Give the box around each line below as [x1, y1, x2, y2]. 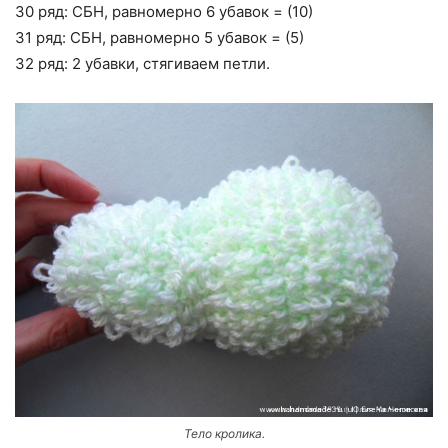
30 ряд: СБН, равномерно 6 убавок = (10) [15, 2, 313, 22]
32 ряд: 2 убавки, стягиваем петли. [15, 54, 270, 74]
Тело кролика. [183, 425, 265, 441]
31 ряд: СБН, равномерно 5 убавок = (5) [15, 28, 304, 48]
